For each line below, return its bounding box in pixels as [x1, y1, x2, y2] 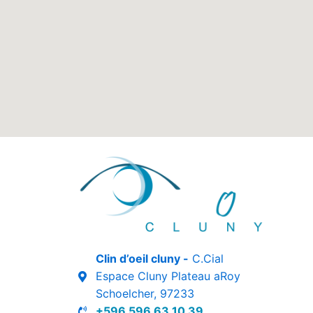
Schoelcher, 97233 [96, 286, 194, 301]
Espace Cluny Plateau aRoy [96, 269, 240, 284]
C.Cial [189, 252, 224, 266]
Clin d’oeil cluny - [96, 252, 189, 266]
